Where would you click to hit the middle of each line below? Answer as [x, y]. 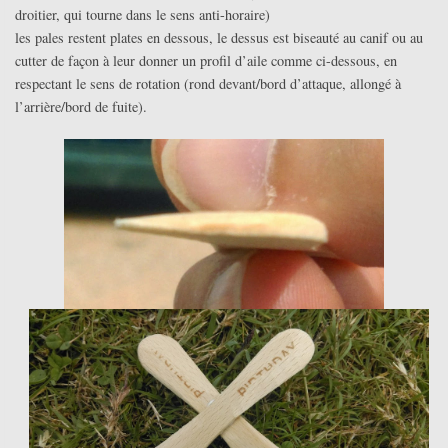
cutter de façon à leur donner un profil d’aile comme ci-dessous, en [206, 60]
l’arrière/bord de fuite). [81, 106]
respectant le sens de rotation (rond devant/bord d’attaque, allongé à [208, 83]
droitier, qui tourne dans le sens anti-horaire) [142, 14]
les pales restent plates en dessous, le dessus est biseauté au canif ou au [219, 37]
